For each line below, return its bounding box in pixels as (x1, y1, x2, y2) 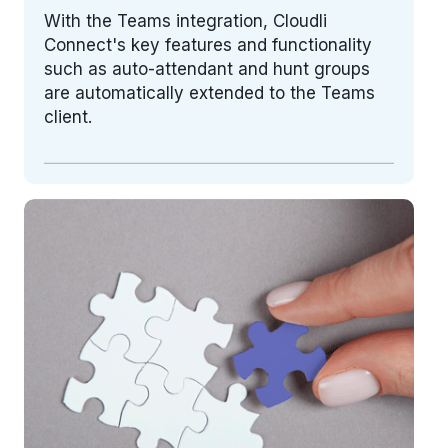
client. (44, 107, 92, 128)
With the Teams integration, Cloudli (44, 11, 327, 32)
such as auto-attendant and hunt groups (44, 59, 370, 80)
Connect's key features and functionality (44, 35, 372, 56)
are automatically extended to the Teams (44, 83, 375, 104)
